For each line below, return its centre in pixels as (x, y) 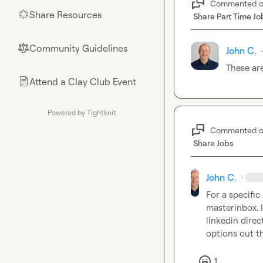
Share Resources (65, 15)
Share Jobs (213, 143)
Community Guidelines (78, 48)
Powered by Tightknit (82, 112)
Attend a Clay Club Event (83, 82)
